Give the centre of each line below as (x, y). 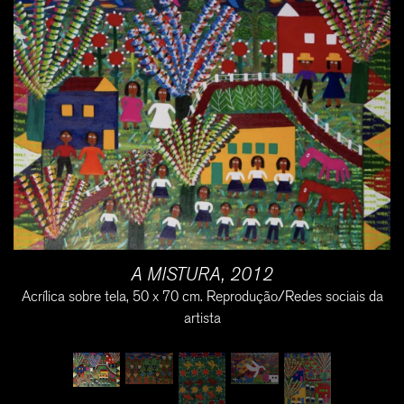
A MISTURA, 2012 (202, 275)
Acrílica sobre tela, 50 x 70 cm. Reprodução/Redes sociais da (202, 297)
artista (202, 318)
